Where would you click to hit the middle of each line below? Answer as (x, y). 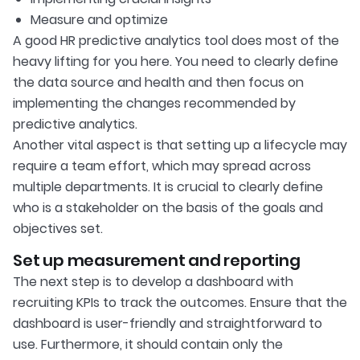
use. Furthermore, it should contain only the (148, 345)
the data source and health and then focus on (158, 83)
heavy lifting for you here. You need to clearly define (176, 62)
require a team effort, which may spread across (162, 166)
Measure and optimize (99, 20)
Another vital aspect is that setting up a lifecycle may (180, 145)
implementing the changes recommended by (154, 104)
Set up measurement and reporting (157, 261)
